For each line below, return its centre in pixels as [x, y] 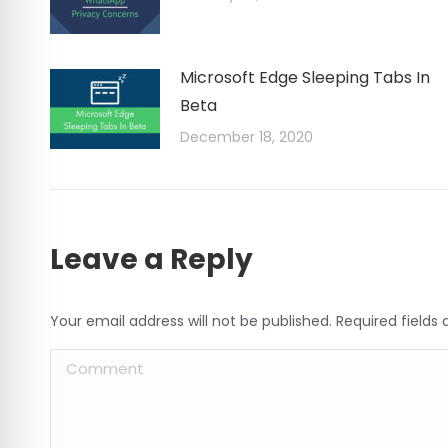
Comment [90, 362]
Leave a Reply [151, 259]
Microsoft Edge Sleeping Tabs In [305, 77]
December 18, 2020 [246, 137]
